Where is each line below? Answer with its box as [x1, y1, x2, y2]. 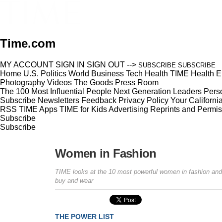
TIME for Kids [59, 105, 107, 113]
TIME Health [170, 69, 214, 78]
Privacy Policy [118, 96, 168, 105]
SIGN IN [55, 60, 85, 69]
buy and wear [55, 176, 93, 184]
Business [91, 69, 124, 78]
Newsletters [38, 96, 79, 105]
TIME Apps [19, 105, 57, 113]
